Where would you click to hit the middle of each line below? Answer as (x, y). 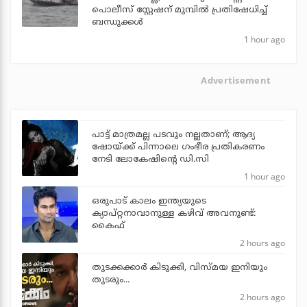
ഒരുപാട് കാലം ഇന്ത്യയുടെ (149, 202)
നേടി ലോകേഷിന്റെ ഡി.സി (150, 160)
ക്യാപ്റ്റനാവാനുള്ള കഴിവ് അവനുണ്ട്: (174, 214)
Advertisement (236, 80)
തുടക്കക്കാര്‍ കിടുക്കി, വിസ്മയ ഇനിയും (180, 268)
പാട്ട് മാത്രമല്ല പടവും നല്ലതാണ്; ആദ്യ (173, 135)
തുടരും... (111, 281)
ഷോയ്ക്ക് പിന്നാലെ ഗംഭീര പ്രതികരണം (178, 148)
